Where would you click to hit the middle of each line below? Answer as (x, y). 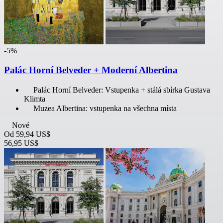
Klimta (35, 99)
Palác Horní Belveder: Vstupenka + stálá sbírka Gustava (122, 90)
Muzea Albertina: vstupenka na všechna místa (105, 108)
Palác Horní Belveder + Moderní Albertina (91, 70)
